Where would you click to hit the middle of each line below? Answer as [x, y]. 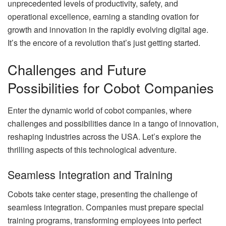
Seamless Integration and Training [90, 175]
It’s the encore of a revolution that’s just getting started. [104, 42]
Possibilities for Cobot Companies [111, 88]
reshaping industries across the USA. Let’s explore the [104, 136]
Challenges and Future [77, 70]
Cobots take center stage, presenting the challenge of [102, 194]
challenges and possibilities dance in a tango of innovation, [113, 123]
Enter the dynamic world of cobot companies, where [100, 110]
